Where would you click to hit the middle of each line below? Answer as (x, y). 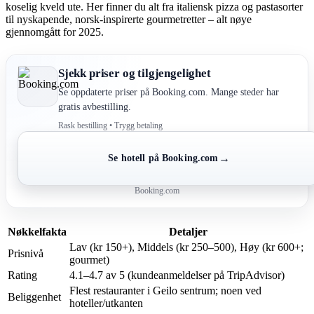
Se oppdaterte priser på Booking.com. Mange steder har (169, 92)
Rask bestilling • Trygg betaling (110, 125)
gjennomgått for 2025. (55, 32)
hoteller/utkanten (106, 303)
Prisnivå (26, 253)
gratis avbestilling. (95, 107)
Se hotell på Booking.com (163, 158)
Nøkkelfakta (37, 231)
